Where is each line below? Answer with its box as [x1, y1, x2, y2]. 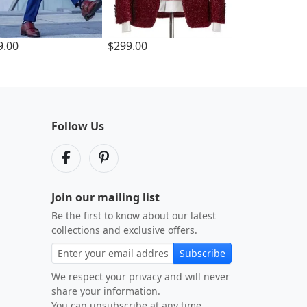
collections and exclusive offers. [51, 223, 197, 236]
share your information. [51, 284, 160, 297]
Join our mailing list [51, 190, 160, 205]
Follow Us [51, 119, 104, 134]
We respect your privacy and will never [51, 270, 230, 283]
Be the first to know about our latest [51, 209, 216, 222]
